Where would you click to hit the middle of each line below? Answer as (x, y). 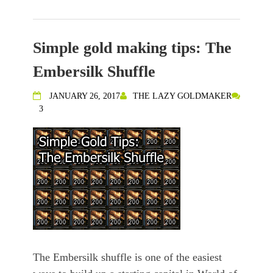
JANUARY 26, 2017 (85, 96)
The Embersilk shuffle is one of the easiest (127, 257)
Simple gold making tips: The (132, 48)
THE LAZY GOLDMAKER (182, 96)
